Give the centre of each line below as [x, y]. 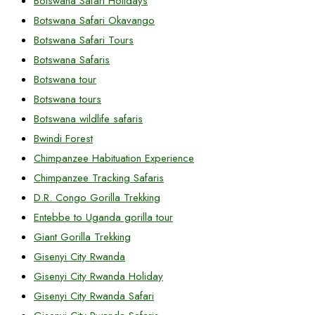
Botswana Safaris [72, 60]
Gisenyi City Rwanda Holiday [98, 276]
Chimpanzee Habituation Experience [114, 158]
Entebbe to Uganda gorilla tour [103, 217]
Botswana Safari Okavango [94, 20]
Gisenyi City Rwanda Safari [94, 296]
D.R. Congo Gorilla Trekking [97, 198]
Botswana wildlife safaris [88, 119]
